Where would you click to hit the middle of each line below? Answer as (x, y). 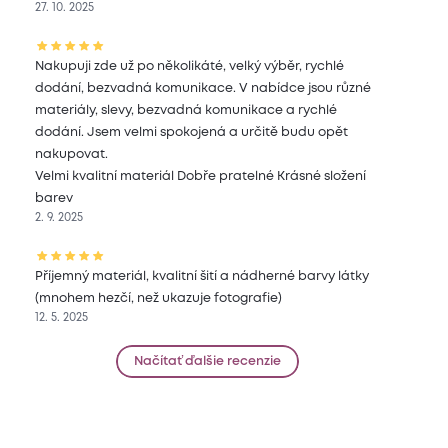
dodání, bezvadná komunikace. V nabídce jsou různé (203, 89)
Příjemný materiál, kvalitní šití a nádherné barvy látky (202, 277)
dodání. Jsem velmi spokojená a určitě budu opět (192, 133)
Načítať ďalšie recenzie (208, 362)
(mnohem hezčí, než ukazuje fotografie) (159, 299)
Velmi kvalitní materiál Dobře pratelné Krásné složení (201, 177)
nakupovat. (72, 155)
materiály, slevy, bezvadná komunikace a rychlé (186, 111)
